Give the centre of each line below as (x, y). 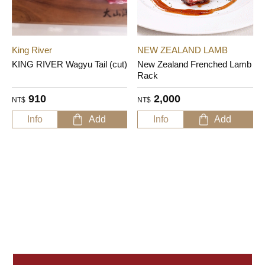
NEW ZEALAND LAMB (183, 50)
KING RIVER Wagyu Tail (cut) (69, 64)
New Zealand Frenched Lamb (195, 64)
